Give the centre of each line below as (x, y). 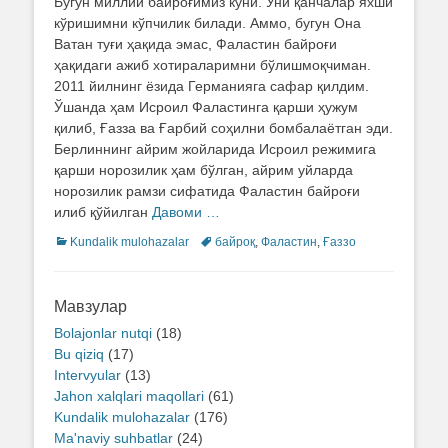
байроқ (235, 242)
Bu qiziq (79, 354)
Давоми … (186, 212)
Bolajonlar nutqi (103, 333)
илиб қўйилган (103, 212)
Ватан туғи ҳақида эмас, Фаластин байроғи (195, 44)
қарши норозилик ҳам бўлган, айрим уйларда (203, 170)
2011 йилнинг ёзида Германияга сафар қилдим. (211, 86)
